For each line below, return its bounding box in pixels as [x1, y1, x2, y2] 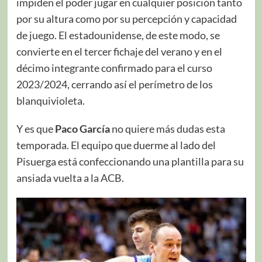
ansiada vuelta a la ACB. [16, 171, 124, 184]
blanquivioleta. [16, 94, 85, 107]
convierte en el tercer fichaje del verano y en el [16, 44, 222, 58]
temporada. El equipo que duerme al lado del [16, 138, 216, 151]
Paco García [53, 122, 112, 135]
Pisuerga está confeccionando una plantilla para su [16, 154, 244, 168]
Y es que [16, 122, 53, 135]
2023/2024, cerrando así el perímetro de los [16, 77, 213, 91]
